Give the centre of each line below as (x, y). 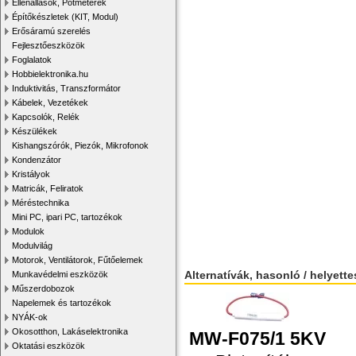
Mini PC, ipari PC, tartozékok (67, 217)
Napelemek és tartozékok (62, 303)
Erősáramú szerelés (51, 31)
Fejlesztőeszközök (48, 45)
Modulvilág (32, 246)
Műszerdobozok (43, 288)
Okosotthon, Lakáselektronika (70, 331)
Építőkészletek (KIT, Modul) (65, 17)
